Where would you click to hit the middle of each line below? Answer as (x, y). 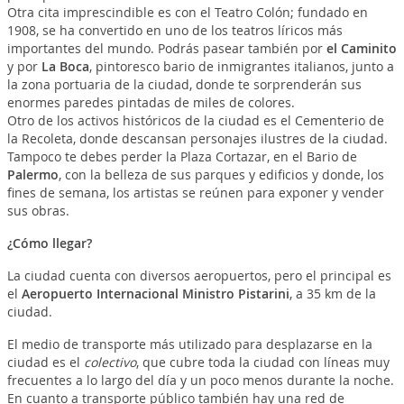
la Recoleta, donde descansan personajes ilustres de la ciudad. (197, 138)
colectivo (110, 362)
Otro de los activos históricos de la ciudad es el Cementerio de (195, 120)
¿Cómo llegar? (49, 243)
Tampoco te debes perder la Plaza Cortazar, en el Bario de (182, 156)
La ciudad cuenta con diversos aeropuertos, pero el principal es (199, 275)
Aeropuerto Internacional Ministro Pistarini (155, 293)
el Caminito (361, 48)
